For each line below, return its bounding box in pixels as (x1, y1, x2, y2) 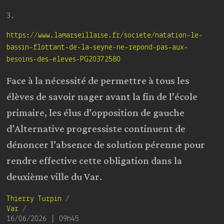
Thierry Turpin (6, 194, 62, 203)
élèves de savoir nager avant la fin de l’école (6, 87, 198, 106)
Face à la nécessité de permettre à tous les (6, 71, 190, 90)
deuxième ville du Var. (6, 167, 102, 186)
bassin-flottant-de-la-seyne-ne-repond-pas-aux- (6, 43, 188, 51)
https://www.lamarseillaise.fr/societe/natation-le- (6, 31, 203, 39)
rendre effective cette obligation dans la (6, 151, 182, 170)
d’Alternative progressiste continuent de (6, 119, 186, 138)
